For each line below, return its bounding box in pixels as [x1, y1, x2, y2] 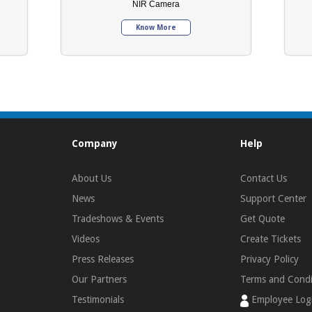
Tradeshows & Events [72, 213, 164, 225]
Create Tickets [240, 233, 301, 245]
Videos [72, 233, 100, 245]
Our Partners [72, 274, 127, 286]
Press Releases [72, 253, 134, 265]
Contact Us [240, 173, 287, 185]
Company [72, 138, 118, 150]
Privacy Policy [240, 253, 299, 265]
